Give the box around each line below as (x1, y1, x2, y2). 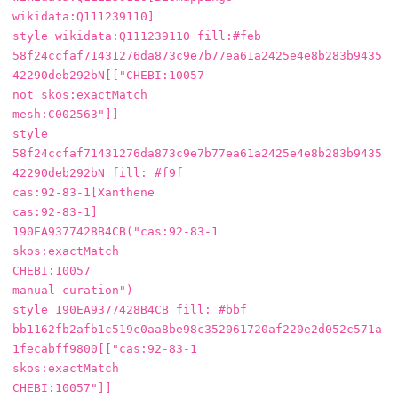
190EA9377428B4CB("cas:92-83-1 (12, 224, 219, 238)
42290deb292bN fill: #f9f (12, 165, 183, 179)
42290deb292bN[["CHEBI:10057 (12, 68, 204, 82)
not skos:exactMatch (12, 87, 147, 101)
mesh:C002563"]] (12, 107, 119, 121)
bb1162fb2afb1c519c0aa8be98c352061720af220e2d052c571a (12, 322, 382, 336)
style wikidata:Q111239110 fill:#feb (12, 28, 261, 43)
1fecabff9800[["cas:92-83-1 (12, 341, 197, 355)
